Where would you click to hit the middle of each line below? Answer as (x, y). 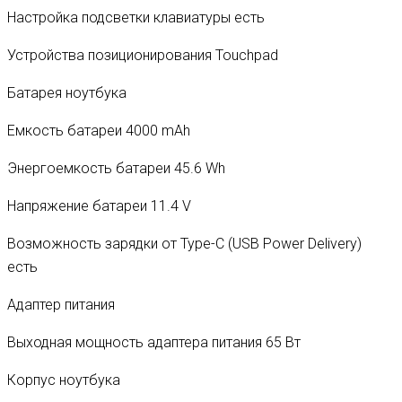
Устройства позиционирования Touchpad (143, 55)
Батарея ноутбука (67, 92)
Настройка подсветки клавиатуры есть (136, 17)
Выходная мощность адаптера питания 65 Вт (154, 342)
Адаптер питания (61, 304)
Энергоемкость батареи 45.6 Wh (116, 168)
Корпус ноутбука (64, 380)
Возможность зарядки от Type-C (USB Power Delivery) (184, 243)
